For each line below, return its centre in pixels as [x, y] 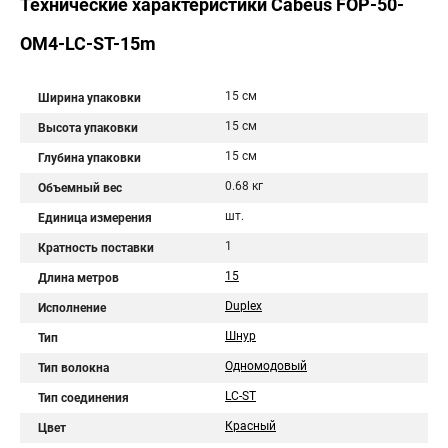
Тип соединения [83, 398]
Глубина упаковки [89, 158]
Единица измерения [95, 218]
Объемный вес [80, 188]
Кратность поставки [96, 248]
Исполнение [72, 308]
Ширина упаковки [89, 98]
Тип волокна [73, 368]
